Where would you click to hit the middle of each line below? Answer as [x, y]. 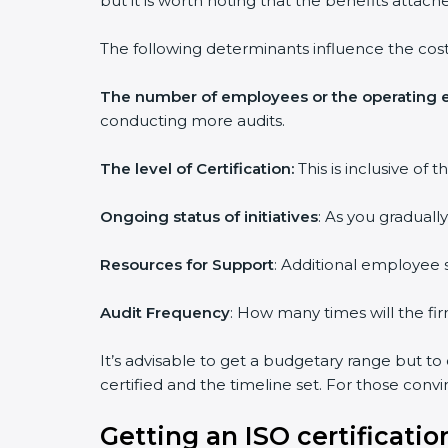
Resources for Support [187, 264]
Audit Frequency [165, 312]
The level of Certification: [197, 168]
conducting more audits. [192, 120]
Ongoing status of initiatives [209, 216]
